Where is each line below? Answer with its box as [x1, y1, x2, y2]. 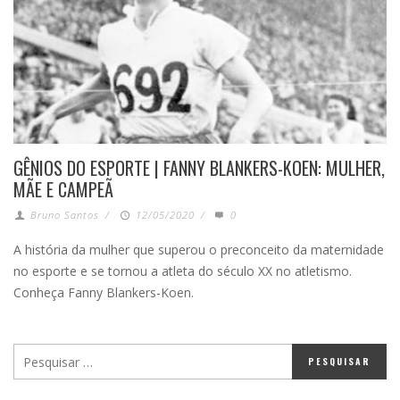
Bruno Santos [30, 208, 100, 222]
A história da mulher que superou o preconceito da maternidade [13, 241, 384, 259]
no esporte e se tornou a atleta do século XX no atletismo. [13, 262, 352, 280]
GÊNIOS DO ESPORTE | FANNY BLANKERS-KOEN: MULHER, [13, 154, 385, 182]
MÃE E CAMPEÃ [13, 176, 113, 204]
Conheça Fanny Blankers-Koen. [13, 284, 194, 302]
